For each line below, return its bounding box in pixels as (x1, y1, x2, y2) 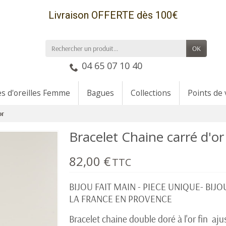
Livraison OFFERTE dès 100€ (48, 9, 178, 21)
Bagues (87, 87, 114, 98)
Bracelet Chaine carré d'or (69, 128, 224, 146)
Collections (131, 87, 171, 98)
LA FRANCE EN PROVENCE (69, 193, 173, 205)
